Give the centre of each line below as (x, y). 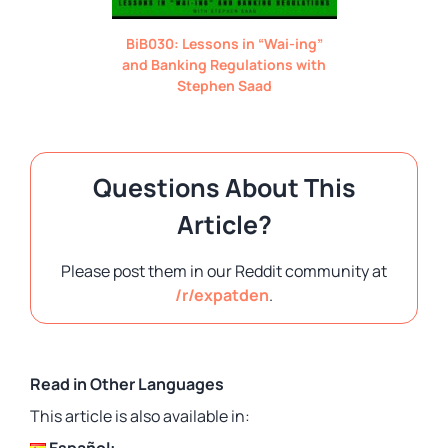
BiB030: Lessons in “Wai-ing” (224, 43)
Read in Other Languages (127, 383)
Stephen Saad (224, 85)
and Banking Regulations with (224, 64)
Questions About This (224, 187)
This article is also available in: (140, 415)
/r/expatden (222, 294)
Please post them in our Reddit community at (224, 270)
